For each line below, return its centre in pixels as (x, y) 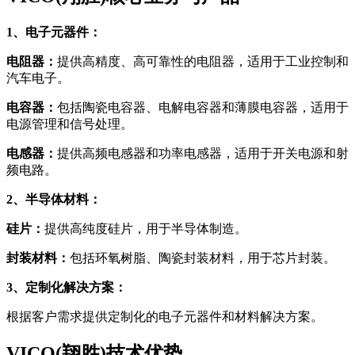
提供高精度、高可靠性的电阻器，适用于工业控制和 (203, 61)
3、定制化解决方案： (67, 287)
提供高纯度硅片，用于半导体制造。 (146, 228)
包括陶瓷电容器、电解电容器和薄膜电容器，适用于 (203, 107)
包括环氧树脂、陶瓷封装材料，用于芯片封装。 (203, 258)
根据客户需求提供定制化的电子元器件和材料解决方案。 (165, 316)
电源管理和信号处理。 (70, 124)
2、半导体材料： (54, 199)
